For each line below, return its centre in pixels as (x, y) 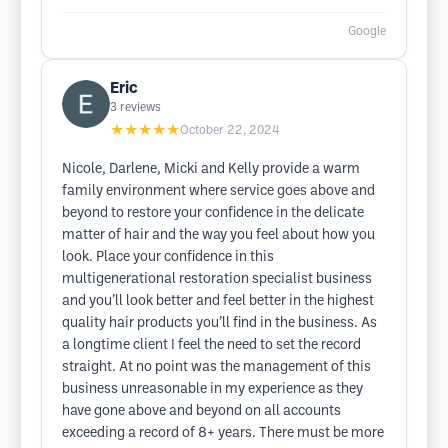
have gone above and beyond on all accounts (201, 411)
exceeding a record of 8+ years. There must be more (223, 433)
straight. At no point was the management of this (216, 367)
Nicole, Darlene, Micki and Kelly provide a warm (211, 169)
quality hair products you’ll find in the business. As (219, 323)
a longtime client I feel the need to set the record (211, 345)
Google (367, 31)
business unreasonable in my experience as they (212, 389)
